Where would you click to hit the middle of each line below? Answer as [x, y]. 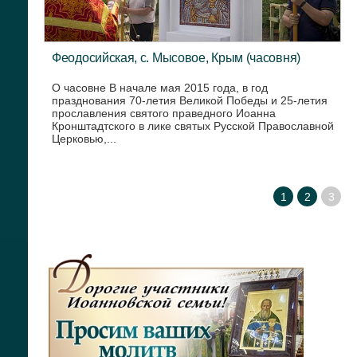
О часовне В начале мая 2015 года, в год [160, 88]
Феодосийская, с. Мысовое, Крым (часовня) [176, 57]
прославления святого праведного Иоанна [164, 113]
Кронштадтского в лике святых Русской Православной [193, 126]
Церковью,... [84, 139]
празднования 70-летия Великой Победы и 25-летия [190, 100]
